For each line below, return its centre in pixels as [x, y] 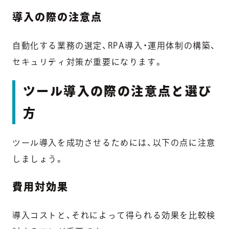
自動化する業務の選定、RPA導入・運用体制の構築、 [114, 45]
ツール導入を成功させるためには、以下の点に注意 [114, 142]
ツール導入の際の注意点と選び [118, 91]
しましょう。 [38, 159]
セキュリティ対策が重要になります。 [88, 62]
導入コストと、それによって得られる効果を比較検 [114, 215]
